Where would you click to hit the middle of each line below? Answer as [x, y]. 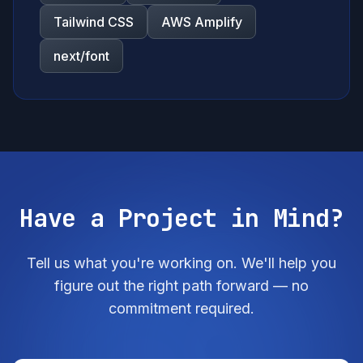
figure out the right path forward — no [181, 286]
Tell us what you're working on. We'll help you [181, 263]
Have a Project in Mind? [181, 218]
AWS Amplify [202, 22]
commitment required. [181, 308]
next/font [81, 56]
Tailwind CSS [94, 22]
